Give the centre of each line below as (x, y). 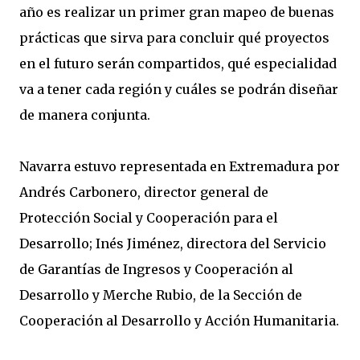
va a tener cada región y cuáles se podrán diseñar (179, 89)
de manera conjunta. (85, 115)
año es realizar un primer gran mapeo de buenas (177, 12)
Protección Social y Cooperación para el (149, 218)
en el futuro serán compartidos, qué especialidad (178, 63)
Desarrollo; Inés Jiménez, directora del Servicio (173, 243)
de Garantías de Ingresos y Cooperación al (156, 269)
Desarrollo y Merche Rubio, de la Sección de (161, 295)
